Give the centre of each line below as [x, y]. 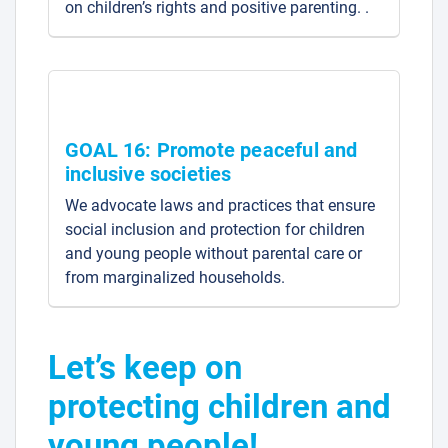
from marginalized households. [175, 277]
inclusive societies [148, 173]
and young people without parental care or [213, 253]
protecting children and [219, 406]
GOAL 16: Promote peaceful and [211, 149]
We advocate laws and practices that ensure [220, 205]
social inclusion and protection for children [215, 229]
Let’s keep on [145, 367]
